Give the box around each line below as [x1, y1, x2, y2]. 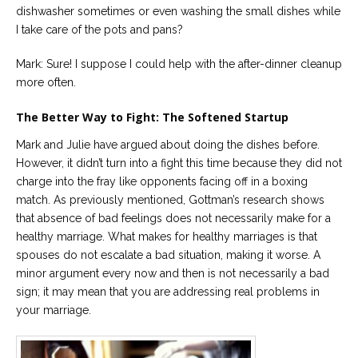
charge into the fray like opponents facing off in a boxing [16, 174, 308, 188]
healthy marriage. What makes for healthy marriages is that [16, 229, 317, 243]
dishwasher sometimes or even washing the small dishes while [16, 4, 340, 18]
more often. [16, 75, 76, 89]
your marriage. [16, 303, 91, 316]
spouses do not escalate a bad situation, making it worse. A [16, 248, 320, 261]
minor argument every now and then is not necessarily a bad [16, 266, 329, 280]
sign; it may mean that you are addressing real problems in [16, 284, 320, 298]
